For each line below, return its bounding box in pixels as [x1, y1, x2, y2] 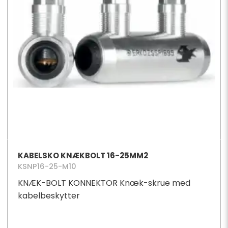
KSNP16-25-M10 [17, 161, 76, 172]
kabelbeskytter [17, 190, 80, 202]
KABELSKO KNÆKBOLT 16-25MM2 [17, 150, 148, 161]
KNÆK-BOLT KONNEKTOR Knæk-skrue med [17, 177, 190, 189]
